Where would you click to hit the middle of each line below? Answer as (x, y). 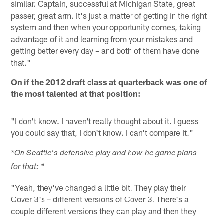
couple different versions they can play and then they (104, 210)
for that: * (28, 167)
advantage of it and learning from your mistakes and (102, 38)
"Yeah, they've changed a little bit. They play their (99, 187)
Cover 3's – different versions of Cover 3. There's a (100, 199)
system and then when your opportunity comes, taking (106, 27)
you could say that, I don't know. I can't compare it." (102, 132)
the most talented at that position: (76, 93)
